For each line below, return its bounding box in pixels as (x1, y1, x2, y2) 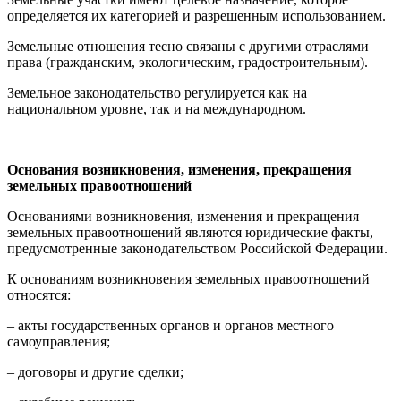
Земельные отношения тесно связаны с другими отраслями (7, 38, 369, 54)
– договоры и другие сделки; (7, 364, 183, 380)
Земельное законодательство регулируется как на (7, 85, 307, 100)
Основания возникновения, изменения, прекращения (7, 162, 352, 177)
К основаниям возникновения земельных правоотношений (7, 271, 370, 286)
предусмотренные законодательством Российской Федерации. (7, 241, 388, 256)
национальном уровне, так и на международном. (7, 101, 306, 116)
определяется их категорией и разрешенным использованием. (7, 8, 386, 23)
